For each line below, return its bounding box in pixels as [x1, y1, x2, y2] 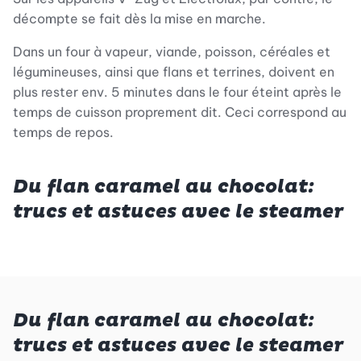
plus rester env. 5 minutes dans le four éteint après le [13, 83, 342, 100]
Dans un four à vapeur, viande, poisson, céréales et [13, 43, 330, 60]
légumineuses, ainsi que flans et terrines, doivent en [13, 63, 334, 80]
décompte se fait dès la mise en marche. [13, 10, 266, 27]
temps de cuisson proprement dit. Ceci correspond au [13, 103, 346, 120]
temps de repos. [13, 123, 114, 140]
